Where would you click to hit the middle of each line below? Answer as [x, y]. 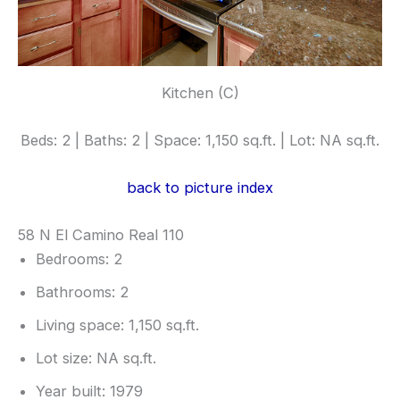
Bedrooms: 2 [79, 259]
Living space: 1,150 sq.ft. [117, 325]
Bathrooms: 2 [82, 292]
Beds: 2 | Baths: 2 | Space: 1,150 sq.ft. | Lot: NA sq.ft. [200, 140]
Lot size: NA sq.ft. [96, 358]
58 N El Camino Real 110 [101, 235]
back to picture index [200, 188]
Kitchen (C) [200, 92]
